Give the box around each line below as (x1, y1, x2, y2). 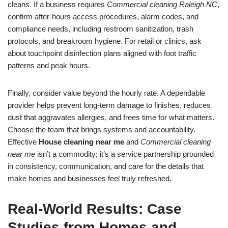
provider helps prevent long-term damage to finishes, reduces (8, 101, 211, 109)
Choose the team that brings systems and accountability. (8, 125, 195, 134)
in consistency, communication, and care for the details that (8, 162, 204, 170)
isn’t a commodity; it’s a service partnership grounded (35, 150, 214, 158)
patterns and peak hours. (8, 61, 90, 70)
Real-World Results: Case (8, 201, 182, 217)
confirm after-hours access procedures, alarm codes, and (8, 12, 198, 21)
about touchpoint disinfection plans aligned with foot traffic (8, 49, 196, 58)
